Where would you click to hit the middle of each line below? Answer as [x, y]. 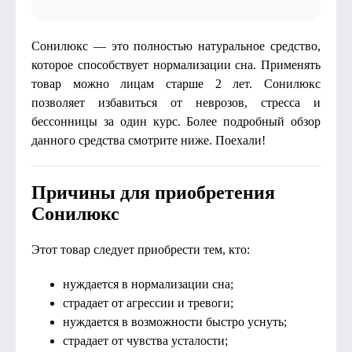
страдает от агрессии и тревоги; [148, 303]
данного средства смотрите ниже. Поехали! [148, 140]
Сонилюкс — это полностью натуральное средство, [176, 46]
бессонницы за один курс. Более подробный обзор [176, 121]
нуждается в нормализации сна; [148, 284]
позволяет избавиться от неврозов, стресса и [176, 103]
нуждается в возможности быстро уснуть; [175, 322]
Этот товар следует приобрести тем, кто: [141, 249]
